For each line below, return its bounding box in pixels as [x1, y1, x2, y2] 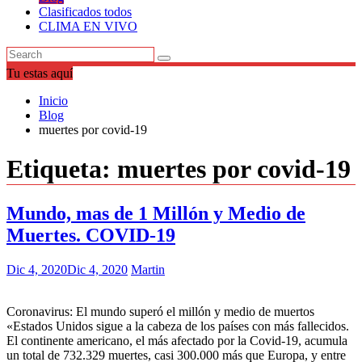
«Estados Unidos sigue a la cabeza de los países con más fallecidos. [6, 318, 349, 333]
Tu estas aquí [6, 66, 73, 80]
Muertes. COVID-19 [6, 224, 175, 246]
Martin [131, 262, 165, 276]
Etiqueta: [6, 154, 117, 184]
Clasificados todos [39, 5, 132, 19]
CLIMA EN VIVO [39, 19, 137, 33]
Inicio [39, 94, 68, 107]
